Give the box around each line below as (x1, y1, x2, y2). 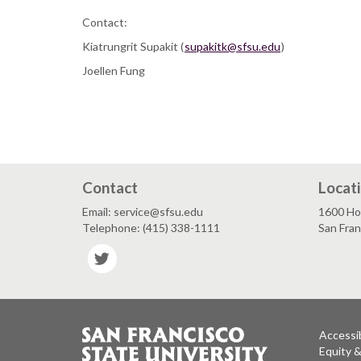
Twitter (119, 243, 159, 258)
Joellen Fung (82, 64, 145, 78)
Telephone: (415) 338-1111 (82, 220, 220, 234)
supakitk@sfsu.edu (185, 39, 280, 54)
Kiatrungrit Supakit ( (82, 39, 184, 54)
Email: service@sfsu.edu (82, 204, 203, 218)
